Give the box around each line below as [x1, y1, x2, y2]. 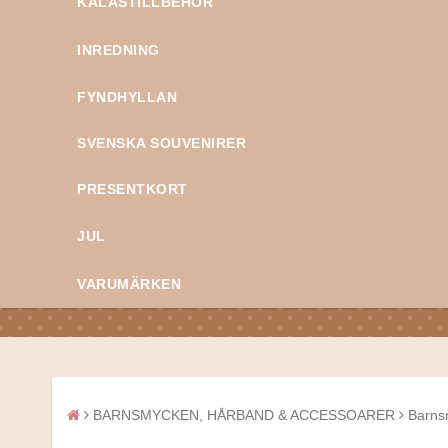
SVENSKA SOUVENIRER [77, 135, 246, 152]
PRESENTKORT [77, 181, 188, 198]
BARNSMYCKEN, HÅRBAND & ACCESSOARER [93, 407, 395, 424]
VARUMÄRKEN [77, 276, 181, 293]
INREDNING [77, 42, 160, 59]
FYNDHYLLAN [77, 89, 177, 106]
